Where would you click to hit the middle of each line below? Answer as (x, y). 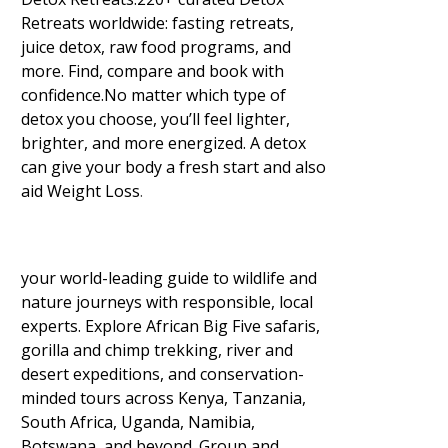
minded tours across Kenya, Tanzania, (163, 398)
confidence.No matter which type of (153, 95)
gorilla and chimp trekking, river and (157, 350)
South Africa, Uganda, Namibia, (138, 422)
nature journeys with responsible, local (167, 302)
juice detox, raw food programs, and (156, 47)
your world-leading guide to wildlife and (169, 278)
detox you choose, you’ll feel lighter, (155, 119)
